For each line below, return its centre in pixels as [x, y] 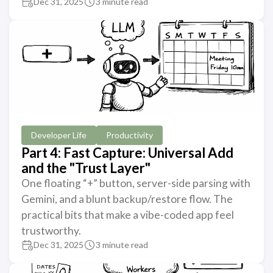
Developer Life [59, 135]
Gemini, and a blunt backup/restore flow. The [127, 199]
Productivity [129, 135]
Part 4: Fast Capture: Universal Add [127, 153]
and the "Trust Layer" [86, 168]
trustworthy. [51, 231]
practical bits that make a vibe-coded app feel [128, 215]
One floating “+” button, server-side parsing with [136, 183]
